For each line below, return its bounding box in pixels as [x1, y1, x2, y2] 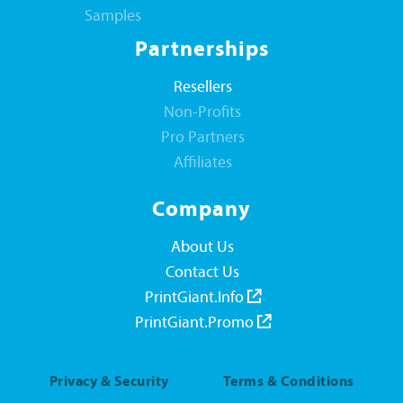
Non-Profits [164, 105, 241, 121]
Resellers [173, 80, 232, 96]
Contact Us [166, 265, 239, 282]
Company [152, 200, 251, 222]
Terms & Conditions [222, 375, 354, 390]
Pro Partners [160, 130, 245, 147]
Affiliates [173, 156, 232, 172]
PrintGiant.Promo [134, 316, 257, 332]
